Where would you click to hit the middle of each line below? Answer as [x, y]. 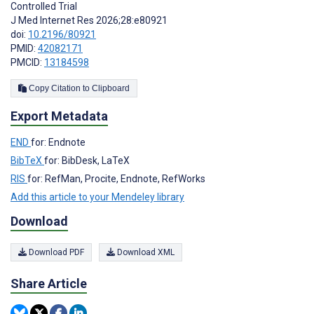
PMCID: [27, 62]
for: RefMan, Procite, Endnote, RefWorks [116, 178]
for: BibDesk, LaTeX [87, 160]
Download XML [145, 253]
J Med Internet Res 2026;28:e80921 [89, 20]
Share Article [49, 284]
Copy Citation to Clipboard [111, 88]
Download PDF [55, 253]
